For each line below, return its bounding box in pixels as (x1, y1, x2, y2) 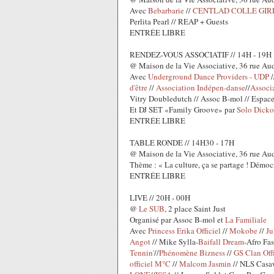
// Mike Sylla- (150, 236, 198, 247)
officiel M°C (130, 258, 171, 269)
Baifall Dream (198, 236, 244, 247)
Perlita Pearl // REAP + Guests (130, 16, 228, 27)
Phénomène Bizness (159, 247, 225, 258)
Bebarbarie (148, 5, 184, 16)
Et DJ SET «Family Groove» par (130, 104, 237, 115)
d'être (130, 82, 147, 93)
